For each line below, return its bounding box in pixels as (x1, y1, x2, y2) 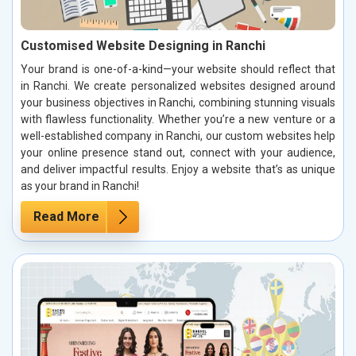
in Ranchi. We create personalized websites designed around (21, 79, 335, 92)
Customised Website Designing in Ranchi (21, 37, 265, 53)
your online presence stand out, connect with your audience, (21, 145, 335, 159)
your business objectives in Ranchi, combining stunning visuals (21, 95, 335, 109)
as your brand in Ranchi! (21, 179, 139, 192)
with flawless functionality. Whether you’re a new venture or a (21, 112, 335, 126)
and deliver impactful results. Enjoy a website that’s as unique (21, 162, 335, 176)
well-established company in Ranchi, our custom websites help (21, 129, 335, 142)
